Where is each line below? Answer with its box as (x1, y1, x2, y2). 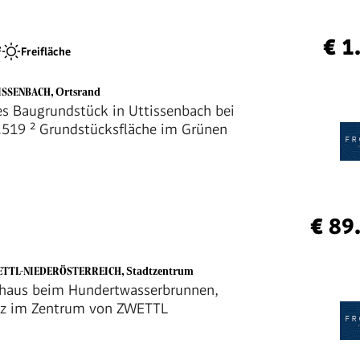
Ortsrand (55, 86, 100, 99)
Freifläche (21, 44, 71, 58)
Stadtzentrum (126, 265, 194, 278)
